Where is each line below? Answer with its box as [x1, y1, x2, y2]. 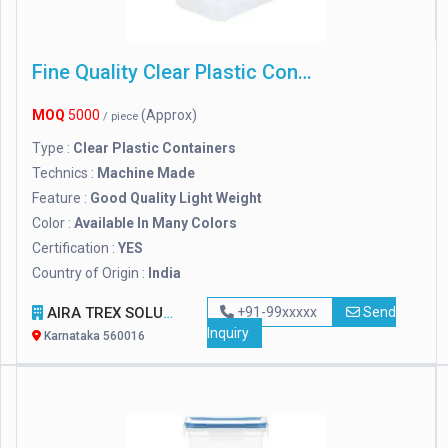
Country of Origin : [32, 265, 148, 282]
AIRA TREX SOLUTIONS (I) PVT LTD [43, 304, 163, 323]
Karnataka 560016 [41, 329, 145, 344]
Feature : [32, 190, 90, 207]
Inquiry [206, 325, 249, 342]
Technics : [32, 165, 97, 182]
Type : [32, 140, 73, 157]
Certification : [32, 240, 118, 257]
